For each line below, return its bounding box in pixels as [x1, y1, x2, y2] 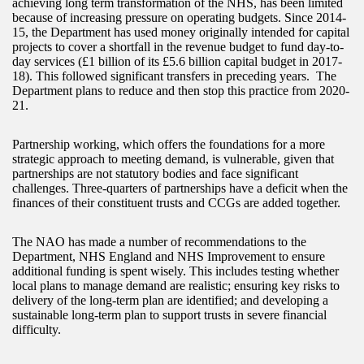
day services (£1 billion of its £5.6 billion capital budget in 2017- [12, 54, 342, 68]
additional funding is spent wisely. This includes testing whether [12, 263, 339, 278]
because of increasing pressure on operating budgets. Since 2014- [12, 10, 346, 24]
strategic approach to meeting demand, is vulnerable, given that [12, 151, 334, 166]
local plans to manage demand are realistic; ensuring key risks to [12, 278, 340, 292]
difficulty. [12, 322, 61, 336]
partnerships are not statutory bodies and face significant [12, 166, 298, 180]
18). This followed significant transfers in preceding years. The [12, 68, 336, 83]
